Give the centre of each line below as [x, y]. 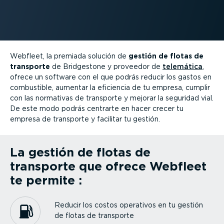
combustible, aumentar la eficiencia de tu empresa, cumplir [110, 87]
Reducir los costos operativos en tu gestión [129, 205]
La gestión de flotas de [80, 152]
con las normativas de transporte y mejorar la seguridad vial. [112, 98]
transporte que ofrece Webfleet [108, 166]
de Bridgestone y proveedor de [106, 66]
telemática [182, 66]
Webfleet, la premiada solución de [69, 56]
